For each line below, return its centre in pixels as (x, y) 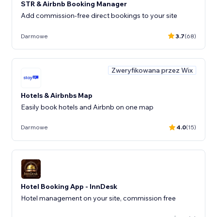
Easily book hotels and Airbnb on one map (87, 107)
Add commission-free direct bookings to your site (99, 15)
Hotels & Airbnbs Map (57, 95)
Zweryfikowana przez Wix (152, 70)
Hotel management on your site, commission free (98, 198)
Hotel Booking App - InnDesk (69, 186)
